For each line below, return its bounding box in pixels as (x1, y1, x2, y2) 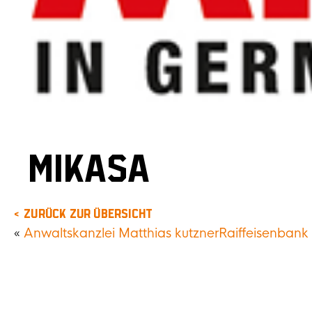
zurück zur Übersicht (24, 208, 153, 221)
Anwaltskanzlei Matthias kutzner (24, 226, 219, 241)
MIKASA (28, 153, 150, 189)
